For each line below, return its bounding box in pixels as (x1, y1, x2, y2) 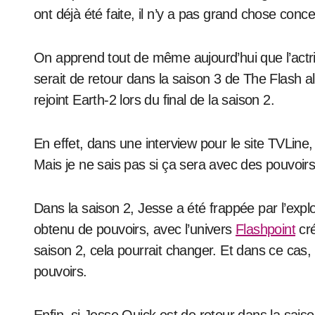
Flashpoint (236, 221, 296, 237)
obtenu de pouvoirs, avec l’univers (34, 221, 236, 237)
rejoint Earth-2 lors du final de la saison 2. (34, 92, 274, 108)
